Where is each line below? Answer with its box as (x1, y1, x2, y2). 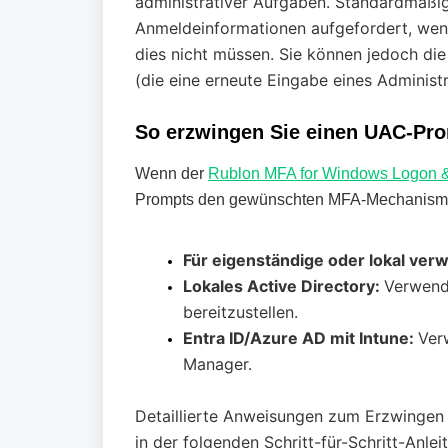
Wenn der (135, 165, 208, 182)
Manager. (183, 354, 252, 374)
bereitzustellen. (183, 302, 298, 322)
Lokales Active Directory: (183, 276, 384, 296)
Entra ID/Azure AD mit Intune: (183, 328, 418, 348)
